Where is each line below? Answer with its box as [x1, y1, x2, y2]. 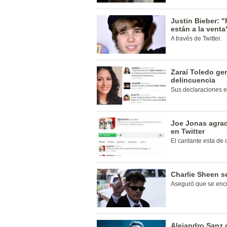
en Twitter [171, 127, 205, 135]
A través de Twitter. [171, 35, 221, 42]
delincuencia [171, 76, 215, 84]
